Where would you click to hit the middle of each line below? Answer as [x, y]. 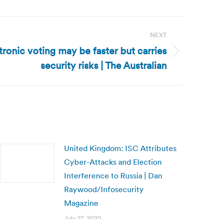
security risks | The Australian [104, 66]
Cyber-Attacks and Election [113, 162]
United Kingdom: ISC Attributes [120, 148]
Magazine [81, 203]
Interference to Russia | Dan [113, 175]
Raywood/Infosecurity [104, 189]
